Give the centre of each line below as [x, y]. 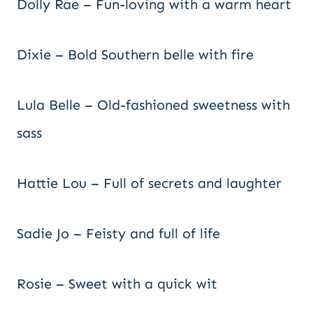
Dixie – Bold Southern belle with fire [135, 54]
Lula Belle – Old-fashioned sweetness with [153, 105]
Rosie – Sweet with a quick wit [117, 284]
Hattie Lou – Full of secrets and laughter [149, 183]
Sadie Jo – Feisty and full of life [118, 233]
